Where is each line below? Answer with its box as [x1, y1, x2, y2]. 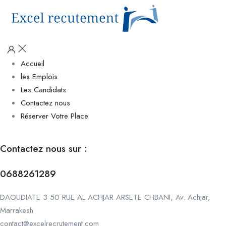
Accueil [21, 58, 44, 69]
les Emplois [21, 71, 58, 82]
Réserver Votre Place [21, 110, 88, 122]
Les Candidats [21, 84, 66, 95]
